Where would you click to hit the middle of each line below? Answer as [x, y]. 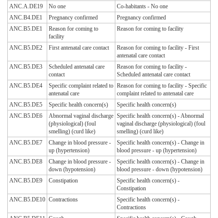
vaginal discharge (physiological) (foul [161, 124]
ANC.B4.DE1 [26, 18]
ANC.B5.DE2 [26, 48]
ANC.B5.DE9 [26, 181]
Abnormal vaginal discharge [81, 116]
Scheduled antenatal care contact [154, 75]
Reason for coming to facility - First [158, 48]
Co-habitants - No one [142, 7]
